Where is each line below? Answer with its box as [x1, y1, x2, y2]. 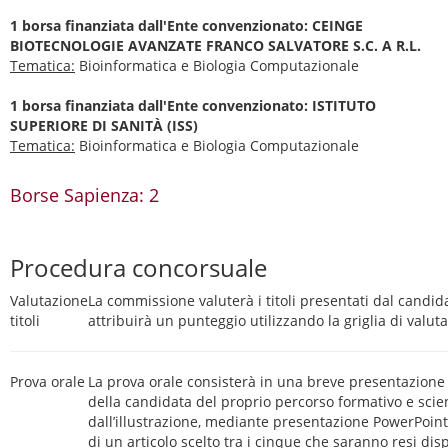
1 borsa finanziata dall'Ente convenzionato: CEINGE [10, 16, 363, 35]
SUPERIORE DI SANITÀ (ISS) [10, 116, 198, 135]
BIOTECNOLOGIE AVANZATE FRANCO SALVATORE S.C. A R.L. [10, 36, 421, 55]
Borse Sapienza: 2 [10, 183, 159, 207]
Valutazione [10, 291, 88, 310]
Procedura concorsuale [10, 251, 267, 284]
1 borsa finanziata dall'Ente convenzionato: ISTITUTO [10, 96, 376, 115]
